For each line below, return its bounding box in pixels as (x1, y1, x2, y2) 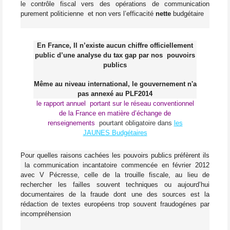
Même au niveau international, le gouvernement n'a (33, 80, 197, 88)
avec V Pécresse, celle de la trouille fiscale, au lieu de (21, 171, 209, 179)
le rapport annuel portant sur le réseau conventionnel (36, 100, 194, 108)
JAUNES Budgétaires (83, 129, 147, 137)
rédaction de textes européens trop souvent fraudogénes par (21, 200, 209, 208)
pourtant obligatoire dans (97, 119, 174, 127)
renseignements (47, 119, 97, 127)
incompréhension (21, 210, 71, 218)
